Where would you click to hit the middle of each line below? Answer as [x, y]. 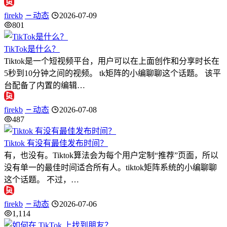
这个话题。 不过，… [42, 179]
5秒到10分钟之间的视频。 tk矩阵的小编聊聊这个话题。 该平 [112, 73]
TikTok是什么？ [32, 49]
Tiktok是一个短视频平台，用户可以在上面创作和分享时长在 [112, 61]
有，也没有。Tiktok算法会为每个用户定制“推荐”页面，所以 [111, 155]
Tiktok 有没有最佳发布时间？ [56, 143]
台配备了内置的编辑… [45, 85]
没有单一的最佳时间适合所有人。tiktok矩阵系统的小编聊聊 [110, 167]
